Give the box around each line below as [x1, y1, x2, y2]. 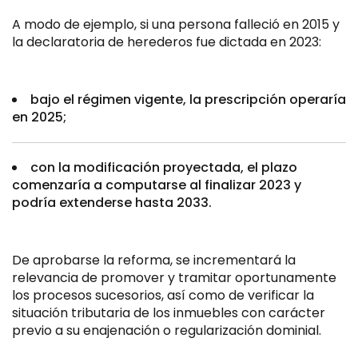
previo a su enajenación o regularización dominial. [12, 321, 321, 340]
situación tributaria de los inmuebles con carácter [12, 304, 325, 322]
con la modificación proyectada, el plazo [30, 158, 297, 177]
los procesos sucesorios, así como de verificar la [12, 286, 314, 304]
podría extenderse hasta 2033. [12, 193, 212, 212]
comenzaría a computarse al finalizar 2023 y [12, 176, 301, 194]
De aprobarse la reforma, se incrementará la [12, 251, 296, 269]
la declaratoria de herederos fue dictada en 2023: [12, 33, 321, 51]
